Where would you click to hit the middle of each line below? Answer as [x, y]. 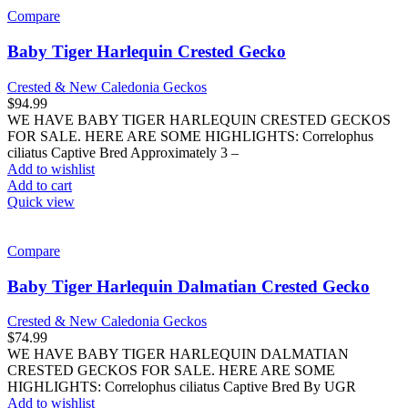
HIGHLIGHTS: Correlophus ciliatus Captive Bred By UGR [182, 387]
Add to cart [40, 185]
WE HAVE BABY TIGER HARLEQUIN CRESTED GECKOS [199, 119]
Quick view [41, 201]
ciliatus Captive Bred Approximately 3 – [123, 152]
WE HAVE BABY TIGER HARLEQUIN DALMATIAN [178, 354]
